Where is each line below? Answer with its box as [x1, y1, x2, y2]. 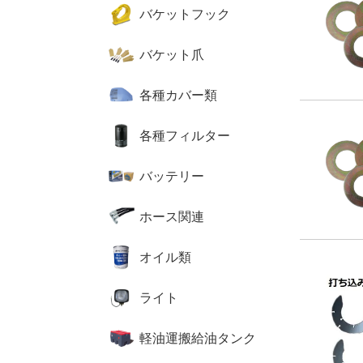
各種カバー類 [139, 88, 217, 102]
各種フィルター [139, 128, 230, 143]
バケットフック [139, 6, 230, 21]
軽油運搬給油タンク [139, 331, 256, 345]
